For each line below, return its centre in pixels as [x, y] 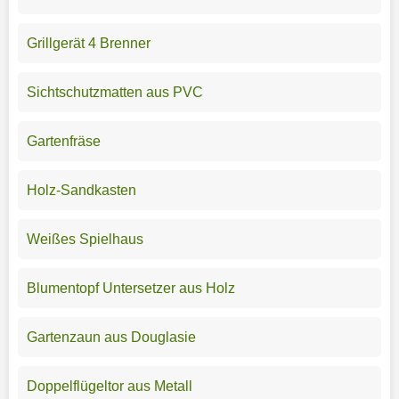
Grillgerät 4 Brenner [88, 43]
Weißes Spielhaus [85, 239]
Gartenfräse [63, 141]
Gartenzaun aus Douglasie [111, 337]
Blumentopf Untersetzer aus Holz [130, 288]
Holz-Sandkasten [81, 190]
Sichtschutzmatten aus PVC [114, 92]
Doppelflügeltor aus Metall [109, 386]
